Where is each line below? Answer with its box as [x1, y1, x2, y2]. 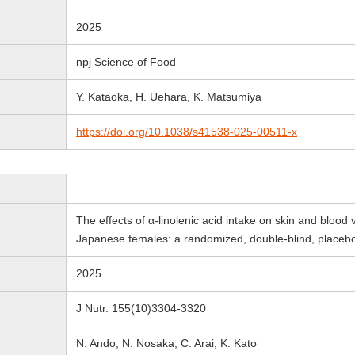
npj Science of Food [76, 55, 176, 68]
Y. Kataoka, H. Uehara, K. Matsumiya [76, 90, 261, 103]
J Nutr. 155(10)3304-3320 [76, 302, 206, 315]
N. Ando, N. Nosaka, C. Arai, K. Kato [76, 337, 257, 349]
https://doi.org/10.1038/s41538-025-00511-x [76, 125, 297, 138]
